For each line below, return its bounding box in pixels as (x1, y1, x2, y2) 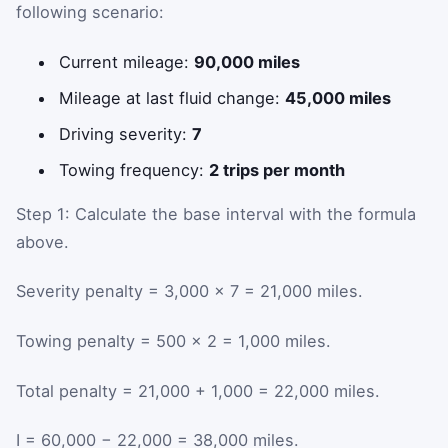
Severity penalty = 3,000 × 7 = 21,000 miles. (16, 281, 363, 302)
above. (16, 231, 69, 252)
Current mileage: (59, 51, 195, 72)
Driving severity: (59, 123, 193, 144)
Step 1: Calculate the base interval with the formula (16, 203, 416, 224)
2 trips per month (209, 159, 346, 180)
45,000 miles (285, 87, 392, 108)
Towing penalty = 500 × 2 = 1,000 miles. (16, 331, 331, 352)
